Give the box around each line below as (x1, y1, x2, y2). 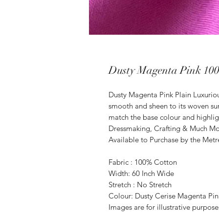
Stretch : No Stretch (109, 180, 172, 190)
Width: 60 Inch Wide (109, 169, 174, 178)
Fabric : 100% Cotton (109, 157, 177, 167)
